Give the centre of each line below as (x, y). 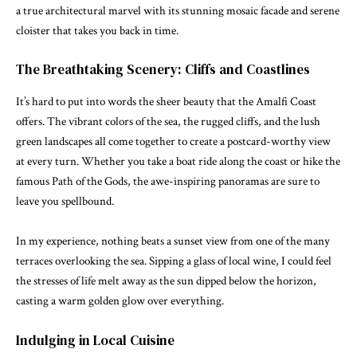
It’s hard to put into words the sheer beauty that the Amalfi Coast (166, 101)
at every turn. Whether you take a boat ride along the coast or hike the (178, 161)
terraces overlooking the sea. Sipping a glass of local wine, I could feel (174, 261)
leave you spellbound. (65, 201)
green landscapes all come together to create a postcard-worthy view (173, 141)
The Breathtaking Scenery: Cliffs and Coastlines (163, 70)
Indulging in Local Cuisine (95, 340)
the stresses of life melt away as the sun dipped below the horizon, (166, 281)
